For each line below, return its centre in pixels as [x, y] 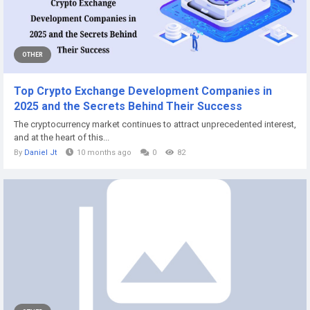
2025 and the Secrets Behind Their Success [128, 107]
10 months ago [104, 153]
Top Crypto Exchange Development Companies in [143, 91]
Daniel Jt [42, 153]
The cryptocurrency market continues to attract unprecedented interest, [155, 125]
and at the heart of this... [62, 138]
